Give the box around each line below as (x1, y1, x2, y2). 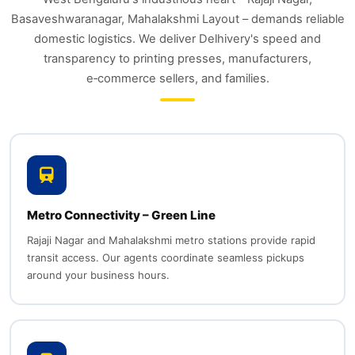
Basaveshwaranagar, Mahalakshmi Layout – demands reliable (10, 12, 345, 26)
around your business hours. (26, 268, 170, 281)
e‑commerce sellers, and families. (86, 71, 269, 86)
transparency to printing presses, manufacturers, (44, 52, 311, 66)
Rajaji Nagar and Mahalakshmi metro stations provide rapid (26, 233, 315, 246)
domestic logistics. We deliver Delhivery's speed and (34, 32, 321, 46)
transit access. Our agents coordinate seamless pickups (26, 250, 304, 264)
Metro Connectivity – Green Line (26, 207, 216, 223)
